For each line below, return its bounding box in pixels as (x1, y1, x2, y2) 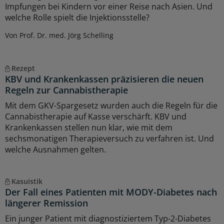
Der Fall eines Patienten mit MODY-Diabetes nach (5, 185, 217, 198)
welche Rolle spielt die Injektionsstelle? (5, 11, 149, 23)
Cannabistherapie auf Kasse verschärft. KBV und (5, 110, 186, 122)
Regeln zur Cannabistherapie (5, 83, 128, 96)
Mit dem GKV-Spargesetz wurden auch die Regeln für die (5, 99, 217, 111)
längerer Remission (5, 196, 88, 209)
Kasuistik (11, 176, 42, 186)
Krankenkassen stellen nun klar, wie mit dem (5, 121, 172, 133)
